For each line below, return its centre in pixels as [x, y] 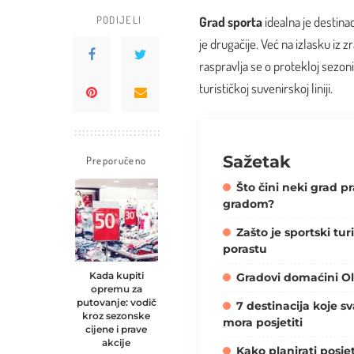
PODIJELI [119, 19]
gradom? [249, 204]
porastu [245, 249]
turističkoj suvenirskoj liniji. [267, 88]
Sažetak [257, 162]
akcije [116, 343]
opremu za [116, 289]
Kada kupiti [116, 275]
